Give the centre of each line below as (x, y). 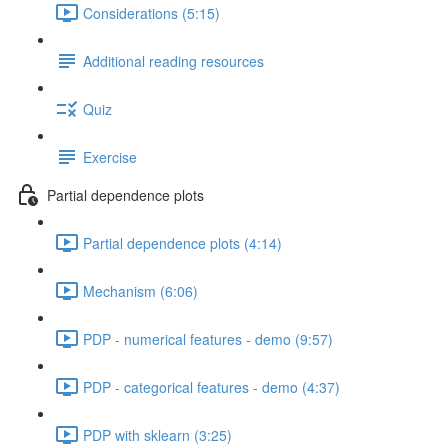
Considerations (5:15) (151, 12)
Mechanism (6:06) (140, 290)
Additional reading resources (173, 60)
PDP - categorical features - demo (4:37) (211, 386)
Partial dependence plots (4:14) (182, 242)
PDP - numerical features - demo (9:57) (208, 338)
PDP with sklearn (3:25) (157, 434)
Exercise (110, 156)
